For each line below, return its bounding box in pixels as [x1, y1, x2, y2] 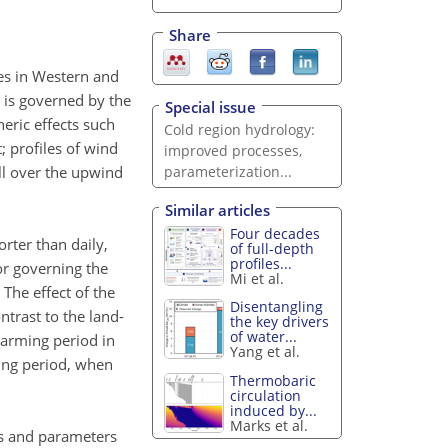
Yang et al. [230, 342, 301, 362]
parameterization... [163, 162, 292, 182]
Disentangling [230, 297, 324, 317]
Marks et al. [230, 416, 309, 436]
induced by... [230, 401, 318, 421]
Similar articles [165, 199, 270, 220]
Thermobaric [230, 371, 317, 391]
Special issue [165, 97, 256, 118]
